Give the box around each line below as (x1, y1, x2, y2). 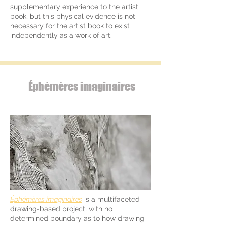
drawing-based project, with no (10, 205, 113, 213)
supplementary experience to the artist (10, 3, 138, 11)
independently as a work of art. (10, 31, 112, 39)
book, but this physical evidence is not (10, 12, 135, 20)
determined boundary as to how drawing (10, 214, 144, 222)
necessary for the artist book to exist (10, 22, 130, 30)
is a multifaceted (82, 195, 140, 203)
